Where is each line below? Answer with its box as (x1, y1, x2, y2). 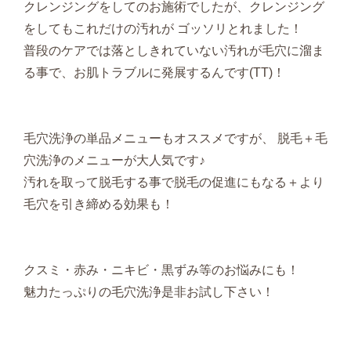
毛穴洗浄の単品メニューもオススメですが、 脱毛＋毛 (24, 132, 327, 146)
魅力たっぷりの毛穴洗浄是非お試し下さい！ (24, 285, 274, 299)
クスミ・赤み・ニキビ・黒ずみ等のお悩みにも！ (24, 263, 299, 277)
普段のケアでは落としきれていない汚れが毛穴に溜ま (24, 44, 324, 58)
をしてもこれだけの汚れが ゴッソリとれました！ (24, 22, 302, 36)
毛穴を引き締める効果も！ (24, 197, 174, 212)
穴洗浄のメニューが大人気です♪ (24, 154, 205, 168)
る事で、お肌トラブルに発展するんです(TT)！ (24, 66, 285, 80)
